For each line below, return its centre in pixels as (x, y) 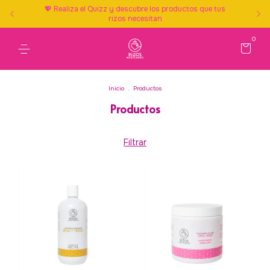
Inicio (116, 88)
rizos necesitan (135, 19)
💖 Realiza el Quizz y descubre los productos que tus (135, 9)
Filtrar (135, 142)
